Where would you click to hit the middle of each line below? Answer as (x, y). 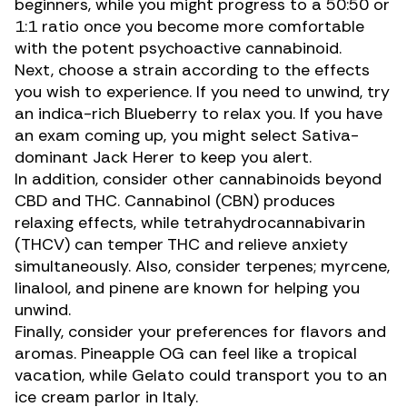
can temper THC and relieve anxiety (209, 244)
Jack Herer (134, 157)
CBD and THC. (69, 201)
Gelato (158, 375)
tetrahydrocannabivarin (274, 223)
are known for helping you (259, 288)
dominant (54, 157)
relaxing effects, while (99, 223)
